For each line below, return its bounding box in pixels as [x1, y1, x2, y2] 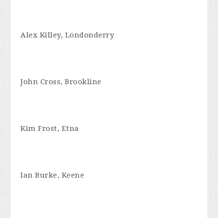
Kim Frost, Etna [20, 124, 79, 133]
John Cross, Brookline [20, 77, 102, 86]
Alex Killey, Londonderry [20, 30, 114, 39]
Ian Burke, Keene [20, 170, 85, 180]
